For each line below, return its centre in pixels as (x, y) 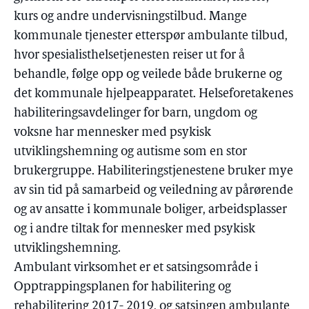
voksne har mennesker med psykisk (112, 133)
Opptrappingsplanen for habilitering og (122, 287)
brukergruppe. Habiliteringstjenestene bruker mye (153, 171)
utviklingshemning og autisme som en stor (130, 152)
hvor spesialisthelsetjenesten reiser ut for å (129, 56)
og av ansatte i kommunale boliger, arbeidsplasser (150, 210)
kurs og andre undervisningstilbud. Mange (130, 17)
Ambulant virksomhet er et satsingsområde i (136, 268)
